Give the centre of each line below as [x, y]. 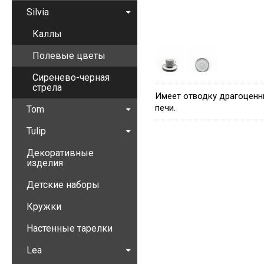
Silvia [38, 12]
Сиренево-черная [71, 77]
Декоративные [60, 153]
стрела [47, 88]
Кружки [44, 207]
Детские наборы [63, 185]
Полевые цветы [69, 56]
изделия [45, 163]
